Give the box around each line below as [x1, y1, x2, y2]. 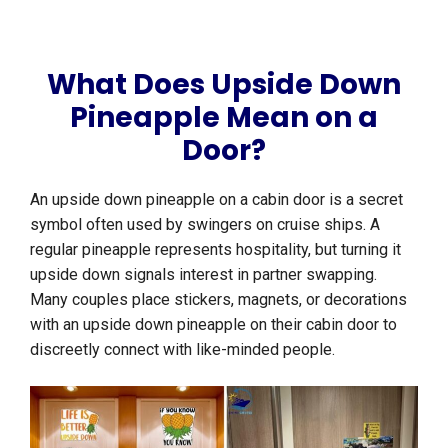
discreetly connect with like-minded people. [30, 340, 335, 360]
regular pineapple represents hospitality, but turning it [30, 240, 401, 260]
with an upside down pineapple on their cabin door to [30, 315, 397, 335]
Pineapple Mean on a [70, 98, 378, 138]
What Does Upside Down [47, 65, 401, 105]
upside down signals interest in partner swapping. [30, 265, 377, 285]
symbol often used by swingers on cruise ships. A [30, 215, 380, 235]
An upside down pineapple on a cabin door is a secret [30, 190, 403, 210]
